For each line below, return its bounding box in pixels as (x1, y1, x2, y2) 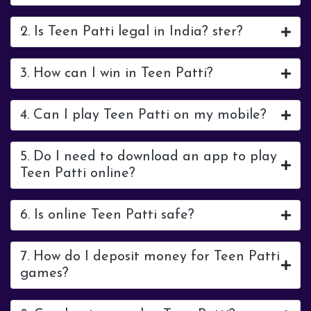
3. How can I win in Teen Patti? (20, 67, 213, 81)
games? (20, 267, 69, 280)
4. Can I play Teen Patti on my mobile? (20, 108, 267, 122)
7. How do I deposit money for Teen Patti (20, 250, 280, 264)
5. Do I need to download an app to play (20, 150, 277, 164)
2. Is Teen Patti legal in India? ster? (20, 25, 243, 39)
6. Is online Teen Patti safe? (20, 208, 194, 222)
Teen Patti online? (20, 167, 135, 180)
